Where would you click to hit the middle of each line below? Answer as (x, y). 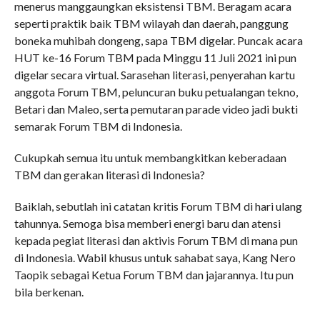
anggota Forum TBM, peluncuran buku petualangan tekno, (156, 91)
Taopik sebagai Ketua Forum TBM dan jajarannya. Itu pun (154, 274)
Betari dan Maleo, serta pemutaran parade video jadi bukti (156, 109)
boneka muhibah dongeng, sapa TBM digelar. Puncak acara (158, 40)
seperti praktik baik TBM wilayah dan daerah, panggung (151, 23)
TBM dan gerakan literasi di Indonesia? (109, 174)
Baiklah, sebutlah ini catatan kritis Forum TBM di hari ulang (158, 206)
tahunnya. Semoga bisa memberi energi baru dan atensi (147, 223)
